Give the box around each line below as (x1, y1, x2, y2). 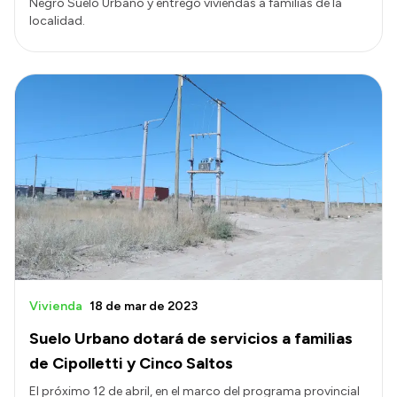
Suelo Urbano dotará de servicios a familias (29, 329, 353, 349)
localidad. (29, 12, 85, 28)
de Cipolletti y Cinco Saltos (29, 354, 233, 374)
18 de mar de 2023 (90, 299, 198, 315)
